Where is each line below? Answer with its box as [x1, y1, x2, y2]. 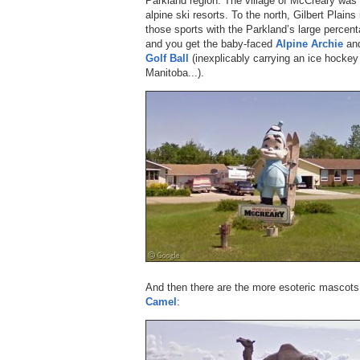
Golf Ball [145, 51, 189, 64]
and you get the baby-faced [145, 37, 276, 50]
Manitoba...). [145, 66, 204, 79]
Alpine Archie [276, 37, 343, 50]
